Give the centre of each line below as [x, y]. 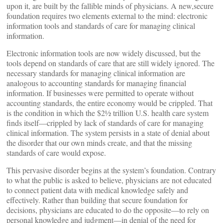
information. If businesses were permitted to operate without [100, 93]
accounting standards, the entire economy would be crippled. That [110, 103]
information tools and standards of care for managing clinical [101, 26]
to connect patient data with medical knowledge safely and [97, 190]
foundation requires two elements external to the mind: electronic [107, 16]
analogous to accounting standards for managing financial [96, 83]
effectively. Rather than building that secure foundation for [97, 200]
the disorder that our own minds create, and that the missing [99, 143]
